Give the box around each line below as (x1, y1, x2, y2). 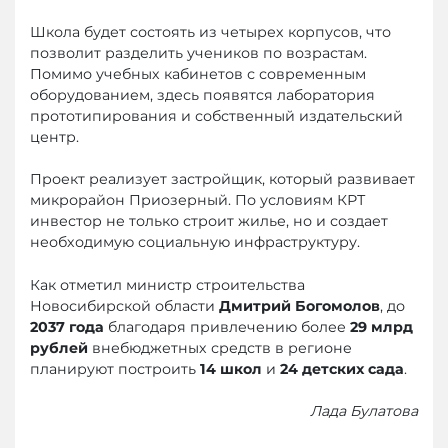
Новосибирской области (30, 296, 219, 315)
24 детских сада (280, 359, 404, 378)
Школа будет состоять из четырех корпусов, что (30, 22, 391, 41)
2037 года (30, 317, 104, 336)
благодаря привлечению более (104, 317, 350, 336)
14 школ (200, 359, 262, 378)
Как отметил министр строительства (30, 275, 305, 294)
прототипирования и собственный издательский (30, 106, 403, 125)
